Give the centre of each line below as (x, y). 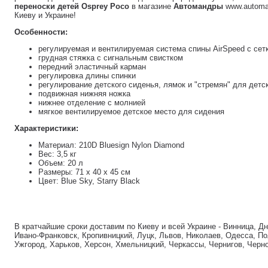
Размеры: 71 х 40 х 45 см (84, 172)
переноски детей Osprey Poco (72, 6)
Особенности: (41, 32)
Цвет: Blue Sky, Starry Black (89, 181)
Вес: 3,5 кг (57, 154)
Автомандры (198, 6)
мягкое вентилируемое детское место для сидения (131, 112)
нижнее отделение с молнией (92, 103)
